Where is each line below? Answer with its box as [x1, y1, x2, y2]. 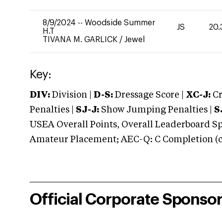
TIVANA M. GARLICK [43, 36, 119, 44]
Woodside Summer [85, 19, 155, 27]
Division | [50, 91, 94, 100]
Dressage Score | [113, 91, 184, 100]
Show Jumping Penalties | [99, 106, 214, 114]
